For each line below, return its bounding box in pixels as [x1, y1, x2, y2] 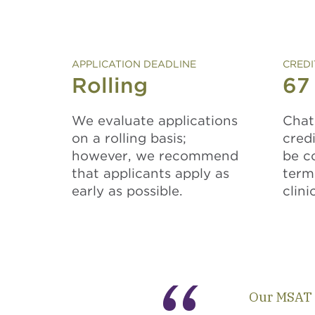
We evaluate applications [72, 112, 238, 128]
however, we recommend [72, 148, 238, 163]
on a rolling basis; [72, 130, 186, 146]
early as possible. [72, 183, 183, 198]
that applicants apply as [72, 165, 229, 181]
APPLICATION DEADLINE [72, 58, 196, 70]
